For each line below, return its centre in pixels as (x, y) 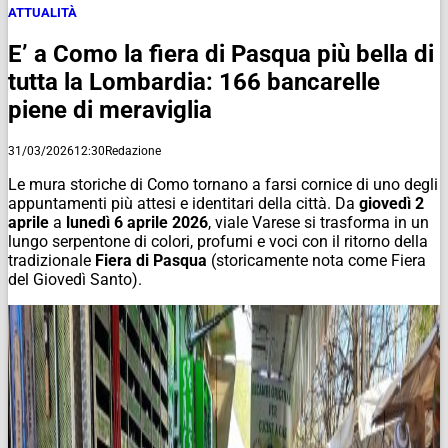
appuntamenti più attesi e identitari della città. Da (183, 203)
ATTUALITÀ (42, 12)
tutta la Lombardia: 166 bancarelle (194, 81)
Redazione (133, 150)
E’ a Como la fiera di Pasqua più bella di (221, 53)
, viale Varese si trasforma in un (318, 222)
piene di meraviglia (110, 109)
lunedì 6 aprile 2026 (137, 222)
